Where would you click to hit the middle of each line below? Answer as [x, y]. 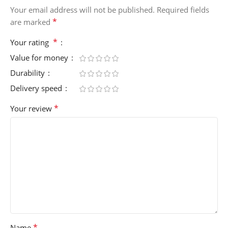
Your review [32, 108]
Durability [28, 73]
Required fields [183, 9]
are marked [31, 22]
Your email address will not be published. [82, 9]
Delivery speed [37, 88]
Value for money [40, 57]
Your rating [32, 42]
